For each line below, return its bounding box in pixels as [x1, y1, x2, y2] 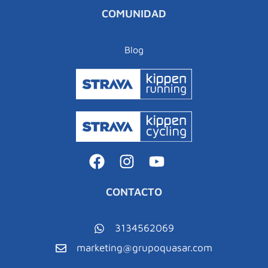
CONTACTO [106, 185, 162, 199]
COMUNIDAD [102, 7, 166, 20]
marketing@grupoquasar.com [76, 242, 212, 254]
